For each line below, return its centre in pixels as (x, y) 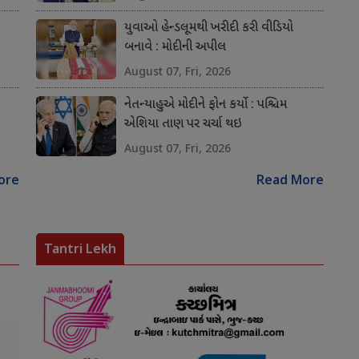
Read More (290, 182)
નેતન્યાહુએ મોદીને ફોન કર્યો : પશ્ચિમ (205, 106)
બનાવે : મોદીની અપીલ (175, 48)
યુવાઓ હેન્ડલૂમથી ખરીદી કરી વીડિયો (208, 29)
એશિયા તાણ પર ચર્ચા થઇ (183, 125)
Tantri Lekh (80, 249)
